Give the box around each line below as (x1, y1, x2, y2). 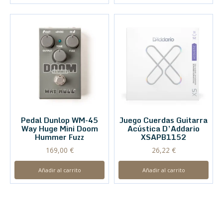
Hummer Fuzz (35, 131, 84, 143)
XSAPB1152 (141, 131, 186, 143)
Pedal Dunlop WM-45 (21, 114, 98, 126)
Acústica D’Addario (127, 122, 200, 135)
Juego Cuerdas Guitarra (119, 114, 208, 126)
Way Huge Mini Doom (21, 122, 98, 135)
